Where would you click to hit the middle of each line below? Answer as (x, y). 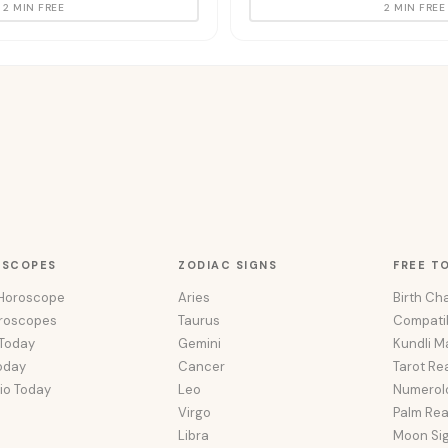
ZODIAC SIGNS (228, 265)
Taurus (199, 320)
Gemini (200, 343)
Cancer (202, 366)
